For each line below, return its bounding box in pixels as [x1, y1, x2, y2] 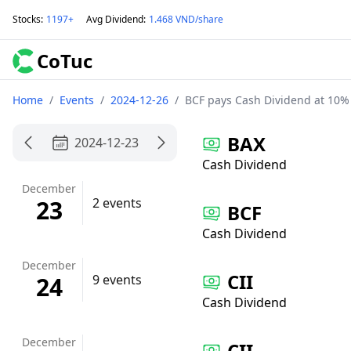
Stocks [13, 13, 41, 26]
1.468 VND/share [149, 13, 223, 26]
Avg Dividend [86, 13, 143, 26]
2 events [92, 194, 142, 212]
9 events [92, 271, 142, 288]
